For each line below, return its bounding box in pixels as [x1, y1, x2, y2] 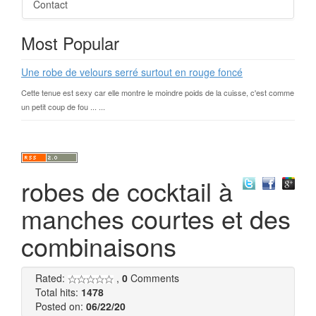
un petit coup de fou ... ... [21, 101, 105, 112]
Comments [128, 271, 179, 285]
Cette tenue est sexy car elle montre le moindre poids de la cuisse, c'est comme [21, 87, 294, 98]
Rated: [35, 271, 68, 285]
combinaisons [21, 228, 176, 264]
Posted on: [35, 299, 86, 313]
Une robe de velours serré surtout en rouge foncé [21, 65, 243, 79]
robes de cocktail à [21, 173, 233, 209]
